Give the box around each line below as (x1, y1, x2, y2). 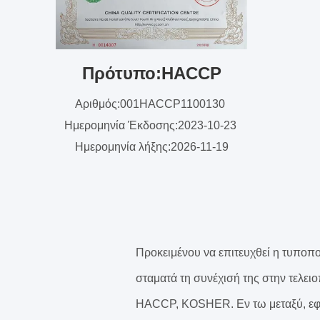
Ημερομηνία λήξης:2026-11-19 (74, 141, 229, 153)
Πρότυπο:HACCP (81, 64, 221, 83)
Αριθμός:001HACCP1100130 (75, 98, 228, 110)
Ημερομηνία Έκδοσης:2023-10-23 (64, 119, 239, 131)
